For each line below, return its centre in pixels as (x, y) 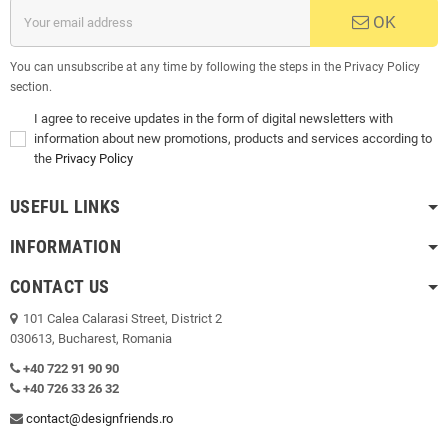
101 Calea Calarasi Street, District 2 (122, 319)
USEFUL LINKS (65, 207)
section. (31, 87)
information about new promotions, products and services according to (233, 139)
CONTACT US (60, 287)
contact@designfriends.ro (99, 419)
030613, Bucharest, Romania (91, 339)
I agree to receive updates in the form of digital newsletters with (213, 119)
